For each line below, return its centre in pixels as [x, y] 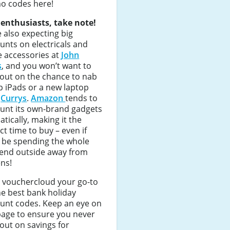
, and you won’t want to [47, 65]
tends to [82, 98]
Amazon [48, 98]
